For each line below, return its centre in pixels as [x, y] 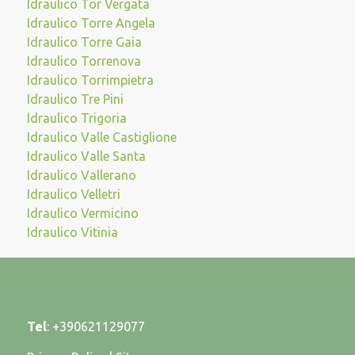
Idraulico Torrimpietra [90, 80]
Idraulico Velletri [73, 194]
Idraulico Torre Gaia [84, 42]
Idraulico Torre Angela [91, 23]
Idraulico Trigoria [76, 118]
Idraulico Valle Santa [86, 156]
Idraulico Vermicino [82, 213]
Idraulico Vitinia [72, 232]
